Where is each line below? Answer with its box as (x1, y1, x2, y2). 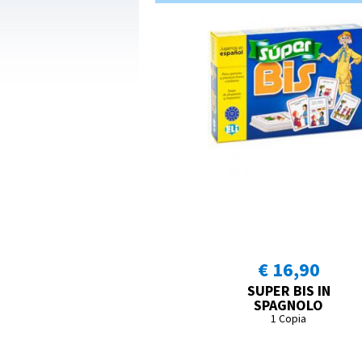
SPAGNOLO (254, 296, 323, 315)
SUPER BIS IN (246, 281, 330, 301)
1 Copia (271, 311, 306, 326)
